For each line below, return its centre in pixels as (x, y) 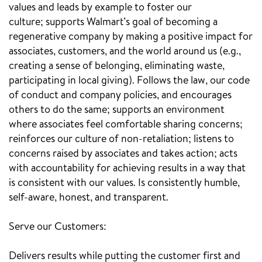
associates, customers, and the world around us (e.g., (125, 52)
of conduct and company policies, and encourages (120, 96)
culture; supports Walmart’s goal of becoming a (113, 23)
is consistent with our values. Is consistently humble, (124, 183)
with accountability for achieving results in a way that (127, 169)
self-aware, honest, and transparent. (89, 198)
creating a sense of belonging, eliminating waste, (117, 66)
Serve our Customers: (58, 227)
